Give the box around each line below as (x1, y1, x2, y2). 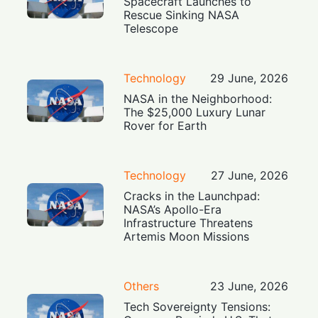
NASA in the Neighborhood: (124, 91, 273, 106)
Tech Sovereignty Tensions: (124, 299, 271, 314)
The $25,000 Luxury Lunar (124, 104, 266, 119)
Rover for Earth (124, 118, 207, 133)
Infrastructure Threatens (124, 215, 253, 230)
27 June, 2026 (210, 168, 288, 182)
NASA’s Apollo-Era (124, 202, 222, 216)
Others (124, 278, 160, 293)
